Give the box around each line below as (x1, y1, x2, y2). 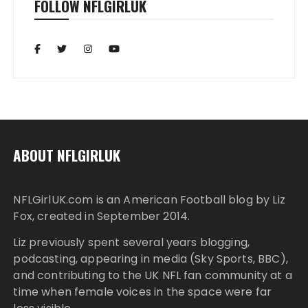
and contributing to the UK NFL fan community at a (13, 267, 292, 283)
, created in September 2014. (32, 208, 190, 224)
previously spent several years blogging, (25, 234, 250, 250)
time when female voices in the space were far (13, 284, 272, 300)
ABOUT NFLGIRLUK (13, 144, 121, 166)
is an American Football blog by (93, 192, 273, 208)
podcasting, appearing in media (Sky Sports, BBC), (13, 251, 288, 267)
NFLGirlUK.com (13, 192, 93, 208)
